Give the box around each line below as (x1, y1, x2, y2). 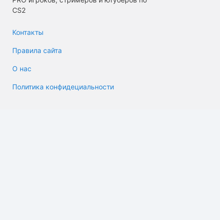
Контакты (12, 28, 44, 36)
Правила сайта (12, 46, 62, 55)
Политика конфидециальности (12, 82, 114, 91)
